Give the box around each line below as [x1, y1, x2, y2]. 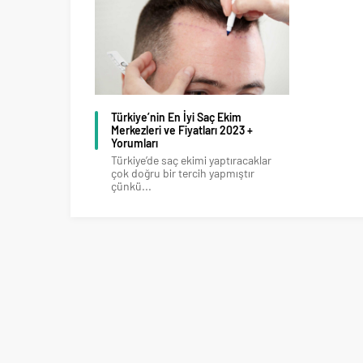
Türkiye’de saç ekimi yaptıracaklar [111, 152, 271, 167]
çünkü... [111, 178, 152, 193]
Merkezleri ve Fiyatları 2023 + [111, 122, 253, 137]
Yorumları [111, 135, 158, 150]
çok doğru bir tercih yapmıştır [111, 165, 254, 180]
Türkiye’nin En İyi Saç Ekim [111, 109, 241, 124]
